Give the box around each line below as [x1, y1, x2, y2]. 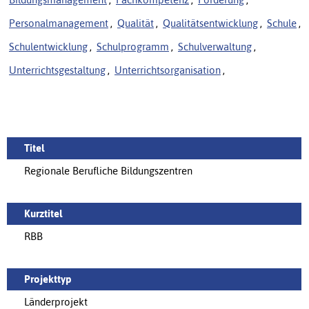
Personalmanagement [9, 17, 108, 30]
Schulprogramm [97, 41, 169, 53]
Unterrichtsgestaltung [9, 64, 106, 77]
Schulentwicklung [9, 41, 88, 53]
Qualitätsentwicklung [163, 17, 258, 30]
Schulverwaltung [178, 41, 252, 53]
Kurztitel [24, 208, 62, 220]
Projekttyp [24, 273, 72, 286]
